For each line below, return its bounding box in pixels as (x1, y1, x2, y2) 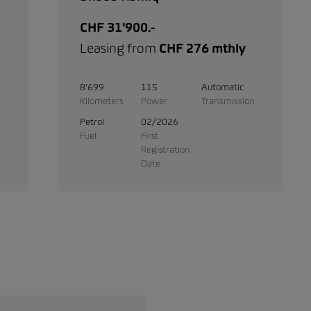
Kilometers (79, 95, 124, 107)
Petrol (79, 116, 104, 128)
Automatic (201, 81, 244, 93)
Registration (140, 144, 190, 155)
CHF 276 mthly (158, 40, 246, 57)
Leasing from (79, 40, 159, 57)
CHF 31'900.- (79, 19, 155, 36)
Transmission (201, 95, 255, 107)
